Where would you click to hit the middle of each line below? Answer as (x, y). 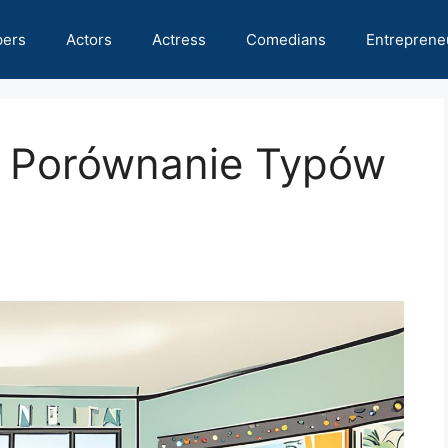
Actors (89, 39)
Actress (179, 39)
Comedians (286, 39)
